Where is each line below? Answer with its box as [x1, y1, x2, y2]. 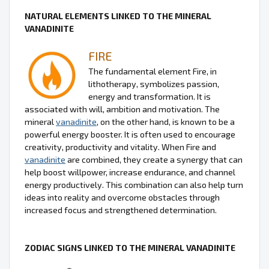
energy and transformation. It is [88, 91, 211, 102]
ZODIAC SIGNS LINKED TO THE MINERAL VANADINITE [25, 243, 235, 253]
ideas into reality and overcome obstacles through [25, 192, 220, 203]
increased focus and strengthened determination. [25, 205, 217, 216]
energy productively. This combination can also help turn [25, 180, 243, 190]
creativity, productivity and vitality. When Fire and [25, 142, 216, 153]
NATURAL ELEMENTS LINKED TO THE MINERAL [25, 11, 211, 22]
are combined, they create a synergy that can [65, 154, 243, 165]
